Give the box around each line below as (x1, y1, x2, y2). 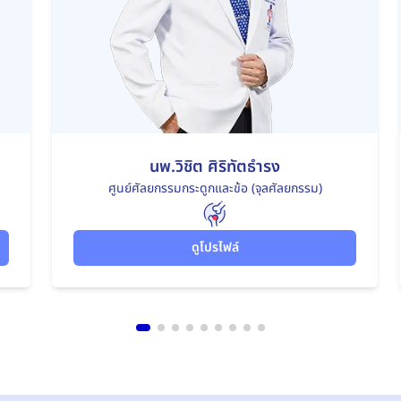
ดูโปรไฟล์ (191, 237, 239, 257)
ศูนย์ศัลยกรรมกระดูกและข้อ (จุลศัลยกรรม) (107, 178, 322, 198)
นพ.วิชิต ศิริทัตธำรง (149, 154, 280, 179)
